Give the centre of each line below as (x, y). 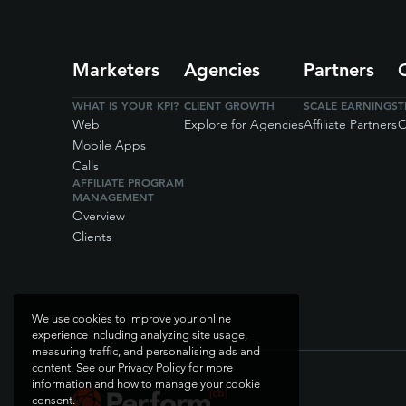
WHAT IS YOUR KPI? (126, 105)
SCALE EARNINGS (351, 105)
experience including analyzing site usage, (140, 334)
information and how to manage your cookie (146, 383)
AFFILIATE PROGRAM (128, 182)
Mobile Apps (109, 145)
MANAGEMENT (113, 197)
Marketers (116, 70)
